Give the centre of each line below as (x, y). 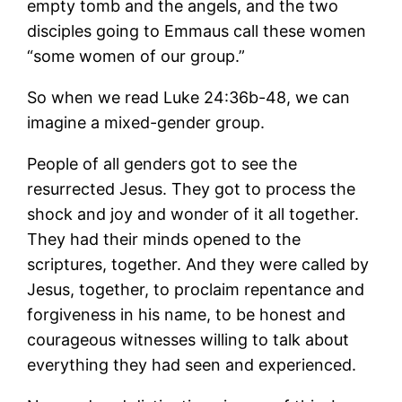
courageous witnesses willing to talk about (188, 339)
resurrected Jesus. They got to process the (192, 188)
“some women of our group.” (139, 56)
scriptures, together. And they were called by (198, 264)
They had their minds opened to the (164, 239)
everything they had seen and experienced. (194, 364)
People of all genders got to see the (162, 163)
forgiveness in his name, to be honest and (187, 314)
